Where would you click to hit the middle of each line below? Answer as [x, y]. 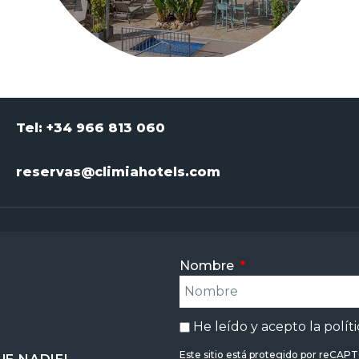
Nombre [208, 265]
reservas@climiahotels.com [118, 172]
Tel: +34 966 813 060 [90, 128]
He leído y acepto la [258, 326]
